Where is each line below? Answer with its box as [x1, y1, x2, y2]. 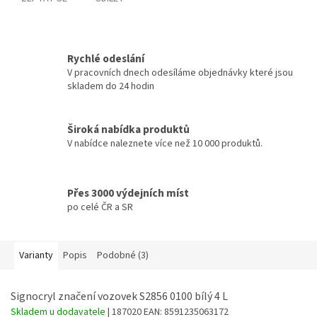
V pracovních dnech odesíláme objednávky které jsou [67, 66, 293, 81]
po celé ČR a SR [67, 200, 133, 214]
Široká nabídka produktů [67, 121, 190, 137]
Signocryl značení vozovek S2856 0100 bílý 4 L [11, 289, 228, 305]
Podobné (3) [97, 248, 149, 263]
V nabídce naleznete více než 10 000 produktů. [67, 136, 263, 151]
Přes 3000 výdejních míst [67, 185, 189, 201]
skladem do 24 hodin [67, 79, 154, 94]
